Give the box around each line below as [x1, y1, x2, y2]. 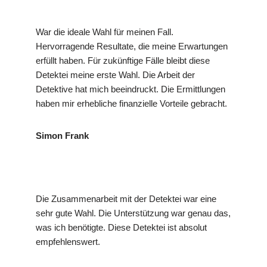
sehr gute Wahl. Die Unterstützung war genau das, [36, 208, 231, 219]
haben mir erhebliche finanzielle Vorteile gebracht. [36, 98, 227, 109]
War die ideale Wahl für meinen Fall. [36, 27, 173, 38]
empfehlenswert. [36, 237, 100, 247]
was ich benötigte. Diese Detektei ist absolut [36, 222, 207, 233]
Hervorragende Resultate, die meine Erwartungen [36, 41, 228, 52]
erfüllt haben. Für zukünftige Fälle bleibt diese [36, 55, 210, 66]
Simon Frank [36, 131, 89, 141]
